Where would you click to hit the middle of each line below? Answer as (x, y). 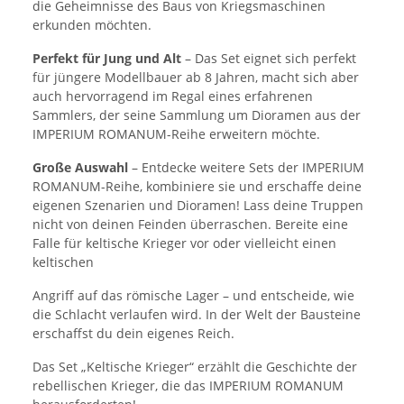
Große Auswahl (80, 168)
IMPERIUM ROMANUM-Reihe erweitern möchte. (176, 134)
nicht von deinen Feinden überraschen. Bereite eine (190, 225)
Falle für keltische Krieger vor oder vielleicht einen (184, 243)
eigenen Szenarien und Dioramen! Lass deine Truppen (198, 206)
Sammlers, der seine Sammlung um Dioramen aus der (197, 115)
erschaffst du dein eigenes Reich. (133, 334)
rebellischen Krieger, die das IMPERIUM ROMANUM (188, 386)
